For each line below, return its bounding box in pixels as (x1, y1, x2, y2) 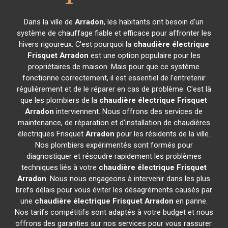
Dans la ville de (24, 17, 75, 26)
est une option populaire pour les (88, 51, 201, 60)
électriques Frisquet (17, 129, 85, 138)
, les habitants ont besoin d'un (104, 17, 204, 26)
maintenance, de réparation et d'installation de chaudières (17, 118, 210, 127)
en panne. (173, 196, 208, 206)
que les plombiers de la (20, 96, 100, 105)
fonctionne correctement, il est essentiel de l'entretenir (22, 73, 206, 82)
